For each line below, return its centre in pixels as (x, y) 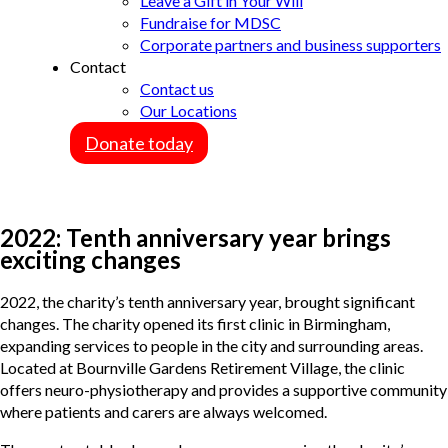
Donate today (139, 143)
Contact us (177, 88)
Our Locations (188, 110)
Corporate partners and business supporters (290, 44)
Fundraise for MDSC (210, 22)
